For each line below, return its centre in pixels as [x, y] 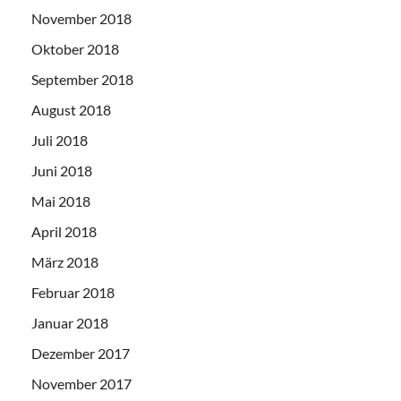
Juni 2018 [62, 171]
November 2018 [81, 19]
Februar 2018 [73, 293]
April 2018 [64, 232]
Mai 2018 [61, 201]
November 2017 [81, 384]
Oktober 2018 [75, 49]
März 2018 [65, 262]
